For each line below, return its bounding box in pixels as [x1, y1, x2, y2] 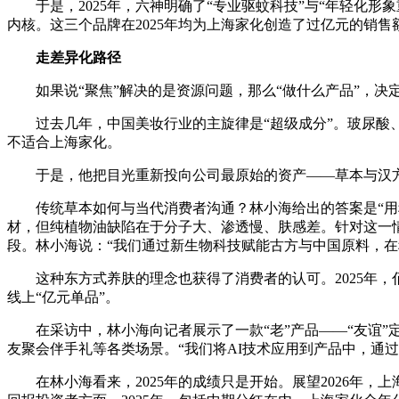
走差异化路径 [36, 49, 121, 65]
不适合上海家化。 [7, 134, 121, 150]
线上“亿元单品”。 [7, 289, 119, 305]
